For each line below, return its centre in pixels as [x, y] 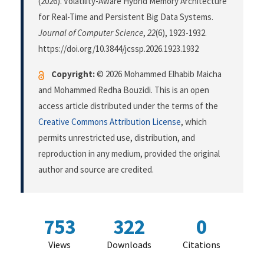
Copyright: [73, 74]
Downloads [129, 245]
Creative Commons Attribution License [110, 122]
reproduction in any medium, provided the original [129, 154]
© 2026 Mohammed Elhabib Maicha [158, 74]
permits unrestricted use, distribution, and [117, 138]
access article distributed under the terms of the [128, 106]
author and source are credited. [96, 170]
